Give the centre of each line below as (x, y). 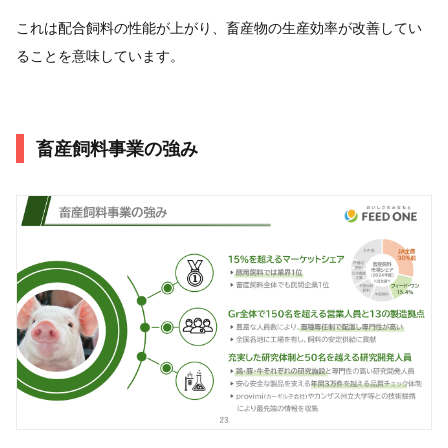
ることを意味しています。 (100, 55)
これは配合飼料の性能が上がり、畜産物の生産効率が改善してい (219, 27)
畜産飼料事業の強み (117, 148)
